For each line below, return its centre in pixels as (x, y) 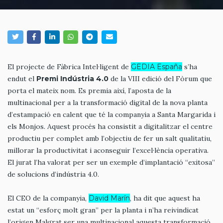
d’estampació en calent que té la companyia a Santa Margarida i (111, 114)
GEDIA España (157, 66)
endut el (22, 78)
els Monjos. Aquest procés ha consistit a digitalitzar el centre (110, 126)
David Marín (109, 198)
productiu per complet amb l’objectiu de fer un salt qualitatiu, (110, 138)
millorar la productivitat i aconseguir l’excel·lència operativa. (108, 150)
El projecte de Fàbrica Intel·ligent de (69, 66)
